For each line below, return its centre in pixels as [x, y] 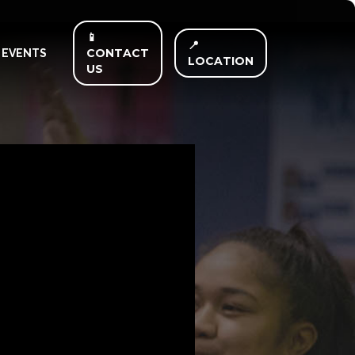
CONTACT [118, 53]
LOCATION [221, 61]
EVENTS [24, 53]
